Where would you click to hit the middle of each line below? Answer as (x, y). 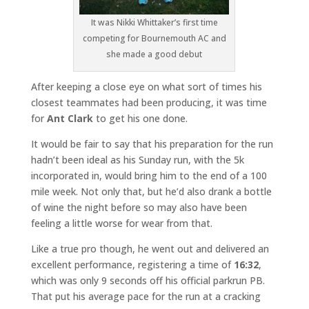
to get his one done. (140, 119)
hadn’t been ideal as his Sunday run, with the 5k (137, 160)
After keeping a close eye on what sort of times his (146, 87)
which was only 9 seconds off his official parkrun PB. (148, 281)
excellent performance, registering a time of (132, 265)
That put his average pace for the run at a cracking (146, 297)
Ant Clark (70, 119)
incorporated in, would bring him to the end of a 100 (149, 176)
